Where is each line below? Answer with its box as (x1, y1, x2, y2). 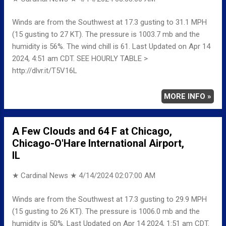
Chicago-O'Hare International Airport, (12, 137, 184, 150)
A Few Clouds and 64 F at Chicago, (12, 125, 172, 138)
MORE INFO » (164, 92, 211, 101)
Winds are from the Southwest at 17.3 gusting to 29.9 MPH (12, 194, 207, 204)
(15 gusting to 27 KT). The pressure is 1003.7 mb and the (12, 30, 200, 39)
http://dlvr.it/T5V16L (12, 66, 77, 76)
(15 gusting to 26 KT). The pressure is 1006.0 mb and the (12, 206, 200, 216)
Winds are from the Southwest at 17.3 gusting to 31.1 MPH (12, 18, 207, 27)
